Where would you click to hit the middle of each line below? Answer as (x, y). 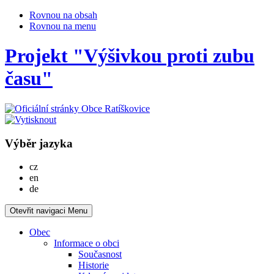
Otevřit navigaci (38, 211)
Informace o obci (87, 243)
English (53, 177)
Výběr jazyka (39, 143)
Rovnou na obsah (63, 15)
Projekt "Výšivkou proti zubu (130, 56)
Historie (94, 265)
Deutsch (54, 188)
